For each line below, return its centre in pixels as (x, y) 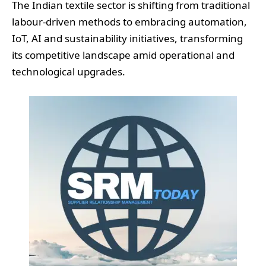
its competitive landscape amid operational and (123, 55)
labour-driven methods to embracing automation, (129, 22)
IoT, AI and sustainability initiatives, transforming (127, 39)
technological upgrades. (69, 72)
